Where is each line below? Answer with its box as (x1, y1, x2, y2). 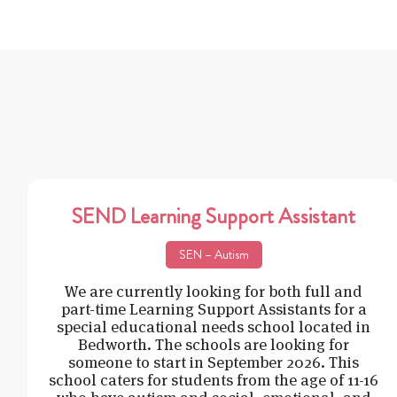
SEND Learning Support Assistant (72, 200, 356, 231)
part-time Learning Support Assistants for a (60, 298, 367, 319)
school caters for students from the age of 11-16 (49, 369, 379, 390)
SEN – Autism (178, 245, 249, 263)
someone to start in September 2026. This (68, 351, 360, 372)
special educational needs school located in (57, 315, 371, 337)
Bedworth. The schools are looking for (78, 333, 350, 354)
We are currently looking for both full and (65, 280, 363, 301)
